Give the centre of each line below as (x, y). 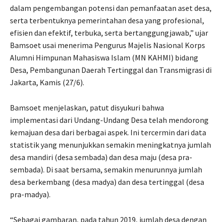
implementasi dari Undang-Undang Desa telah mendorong (109, 120)
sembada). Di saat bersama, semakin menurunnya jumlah (106, 169)
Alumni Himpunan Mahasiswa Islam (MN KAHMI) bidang (104, 57)
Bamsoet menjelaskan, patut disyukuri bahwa (87, 107)
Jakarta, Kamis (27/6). (47, 82)
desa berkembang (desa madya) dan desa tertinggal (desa (107, 182)
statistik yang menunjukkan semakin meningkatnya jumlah (111, 144)
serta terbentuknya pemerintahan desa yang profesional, (107, 20)
